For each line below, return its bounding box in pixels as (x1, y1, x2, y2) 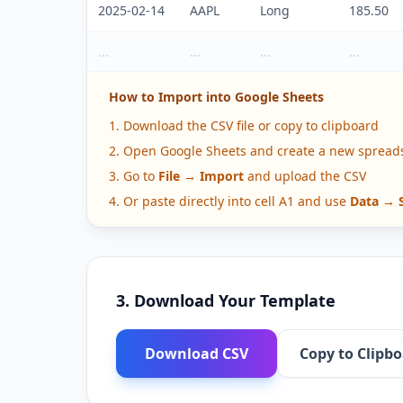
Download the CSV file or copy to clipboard (123, 117, 379, 134)
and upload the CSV (244, 167, 366, 184)
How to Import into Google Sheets (109, 88, 324, 105)
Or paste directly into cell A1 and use (123, 193, 346, 210)
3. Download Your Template (116, 290, 336, 311)
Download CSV (145, 344, 248, 363)
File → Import (158, 167, 244, 184)
